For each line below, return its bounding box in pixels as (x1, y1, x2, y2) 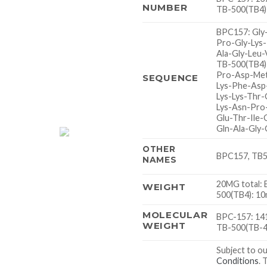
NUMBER (142, 1, 188, 13)
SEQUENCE (142, 72, 198, 83)
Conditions (216, 255, 259, 266)
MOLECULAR (142, 209, 208, 221)
